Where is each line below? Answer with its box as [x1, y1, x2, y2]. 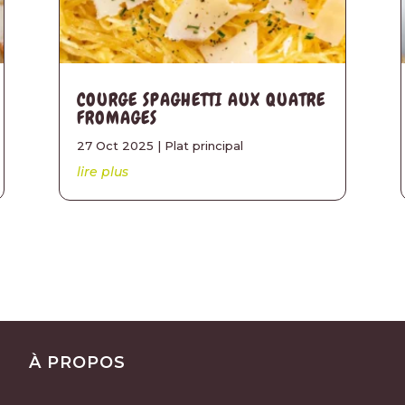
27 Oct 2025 [76, 137, 154, 153]
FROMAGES [76, 105, 157, 129]
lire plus [76, 163, 128, 180]
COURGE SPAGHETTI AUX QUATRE [76, 87, 325, 111]
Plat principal [164, 137, 243, 153]
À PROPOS [29, 353, 127, 373]
